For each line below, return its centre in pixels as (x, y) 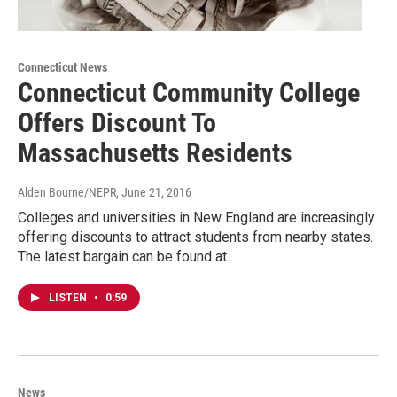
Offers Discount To (117, 122)
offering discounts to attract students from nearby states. (195, 237)
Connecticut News (62, 67)
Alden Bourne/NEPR (67, 192)
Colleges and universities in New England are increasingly (196, 217)
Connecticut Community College (189, 92)
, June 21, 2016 (154, 192)
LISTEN (69, 297)
